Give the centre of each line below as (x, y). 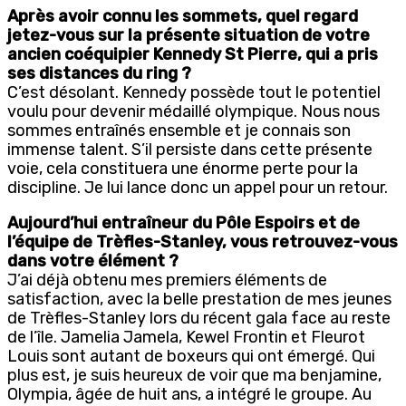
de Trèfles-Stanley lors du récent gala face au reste (199, 318)
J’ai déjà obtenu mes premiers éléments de (167, 280)
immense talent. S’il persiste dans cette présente (190, 149)
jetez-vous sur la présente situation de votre (188, 35)
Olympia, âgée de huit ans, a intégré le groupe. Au (189, 394)
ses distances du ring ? (99, 73)
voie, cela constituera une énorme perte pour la (183, 168)
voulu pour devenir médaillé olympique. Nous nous (193, 111)
